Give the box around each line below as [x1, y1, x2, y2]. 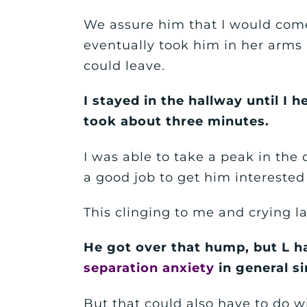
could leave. [84, 58, 165, 74]
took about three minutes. [84, 114, 269, 130]
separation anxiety [84, 260, 214, 276]
